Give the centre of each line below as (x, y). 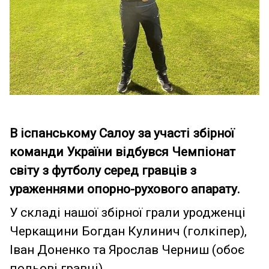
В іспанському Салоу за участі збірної (122, 133)
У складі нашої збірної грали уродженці (128, 212)
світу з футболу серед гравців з (103, 170)
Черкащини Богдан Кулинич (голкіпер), (128, 231)
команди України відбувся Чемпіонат (122, 152)
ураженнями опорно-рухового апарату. (126, 189)
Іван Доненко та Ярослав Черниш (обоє (127, 249)
